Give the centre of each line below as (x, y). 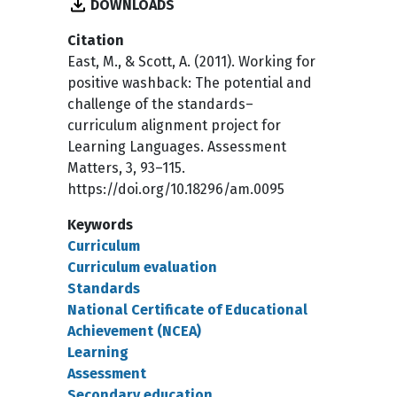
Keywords (100, 225)
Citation (96, 40)
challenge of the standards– (160, 104)
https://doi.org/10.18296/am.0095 (176, 189)
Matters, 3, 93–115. (126, 168)
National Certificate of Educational (187, 310)
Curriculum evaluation (142, 267)
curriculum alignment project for (174, 125)
